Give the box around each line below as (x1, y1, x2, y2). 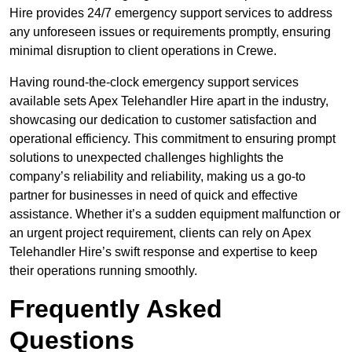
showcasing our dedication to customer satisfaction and (9, 113, 317, 127)
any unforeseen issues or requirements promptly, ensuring (9, 25, 331, 39)
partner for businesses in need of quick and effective (9, 189, 298, 203)
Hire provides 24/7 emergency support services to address (9, 6, 332, 20)
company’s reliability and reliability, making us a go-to (9, 170, 306, 184)
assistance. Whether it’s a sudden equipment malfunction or (9, 207, 340, 222)
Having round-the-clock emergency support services (9, 75, 299, 90)
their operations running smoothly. (9, 264, 197, 278)
